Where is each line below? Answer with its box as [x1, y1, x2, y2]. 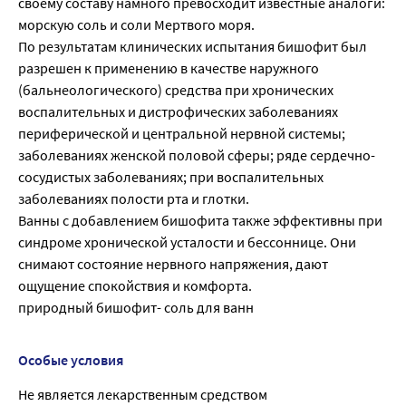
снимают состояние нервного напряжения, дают [18, 255, 328, 274]
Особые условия [18, 351, 123, 370]
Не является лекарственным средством [18, 385, 267, 404]
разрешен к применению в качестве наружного [18, 59, 319, 78]
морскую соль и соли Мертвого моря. [18, 15, 255, 34]
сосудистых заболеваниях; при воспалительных [18, 168, 324, 187]
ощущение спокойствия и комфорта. [18, 276, 252, 295]
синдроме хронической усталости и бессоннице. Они [18, 233, 356, 252]
